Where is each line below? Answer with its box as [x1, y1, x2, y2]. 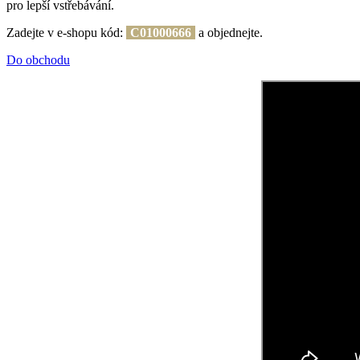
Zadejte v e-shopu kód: [6, 25, 126, 39]
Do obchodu [6, 52, 70, 67]
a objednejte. [195, 25, 263, 39]
